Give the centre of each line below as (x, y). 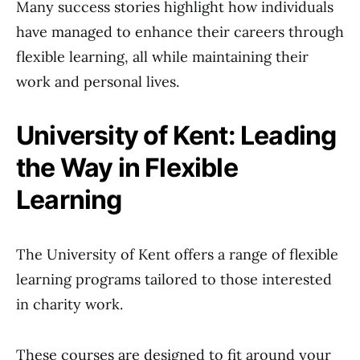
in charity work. (70, 304)
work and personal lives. (98, 82)
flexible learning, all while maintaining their (162, 57)
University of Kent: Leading (176, 135)
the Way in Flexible (127, 168)
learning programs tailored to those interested (174, 279)
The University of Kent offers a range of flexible (177, 254)
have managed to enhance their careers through (180, 32)
